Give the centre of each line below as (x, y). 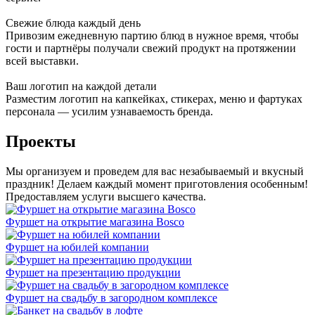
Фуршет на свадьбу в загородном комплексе (111, 297)
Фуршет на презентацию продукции (93, 272)
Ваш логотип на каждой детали (81, 86)
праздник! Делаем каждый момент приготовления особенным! (157, 184)
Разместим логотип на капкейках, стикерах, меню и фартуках (154, 98)
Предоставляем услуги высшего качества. (106, 196)
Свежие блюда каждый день (73, 22)
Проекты (41, 141)
